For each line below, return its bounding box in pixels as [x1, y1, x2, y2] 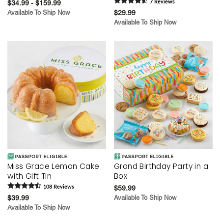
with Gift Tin [7, 170, 52, 181]
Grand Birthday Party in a [114, 161, 208, 171]
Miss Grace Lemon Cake [7, 161, 100, 171]
